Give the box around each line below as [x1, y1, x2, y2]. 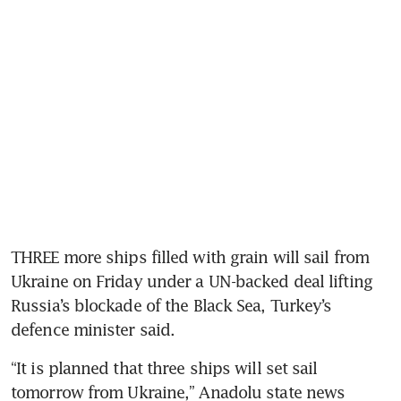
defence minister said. [11, 320, 175, 340]
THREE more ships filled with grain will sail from [11, 247, 369, 268]
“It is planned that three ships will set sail [11, 358, 318, 379]
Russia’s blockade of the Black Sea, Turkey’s [11, 295, 332, 316]
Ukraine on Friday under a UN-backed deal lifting [11, 271, 372, 292]
